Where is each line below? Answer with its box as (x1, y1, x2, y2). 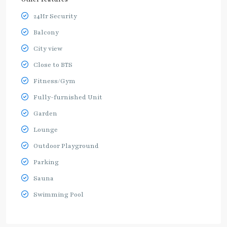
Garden (33, 109, 57, 118)
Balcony (33, 28, 59, 37)
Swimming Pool (33, 191, 84, 199)
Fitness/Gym (33, 77, 75, 86)
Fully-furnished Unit (33, 93, 102, 102)
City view (33, 45, 62, 53)
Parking (33, 158, 59, 167)
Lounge (33, 126, 58, 134)
